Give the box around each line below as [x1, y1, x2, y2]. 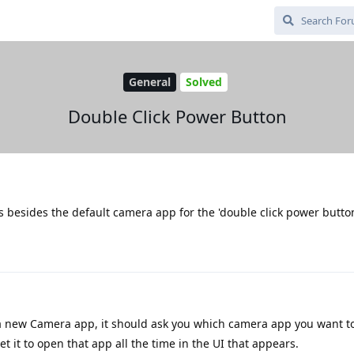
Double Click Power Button [67, 104, 287, 128]
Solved [185, 74, 222, 90]
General [128, 74, 171, 90]
